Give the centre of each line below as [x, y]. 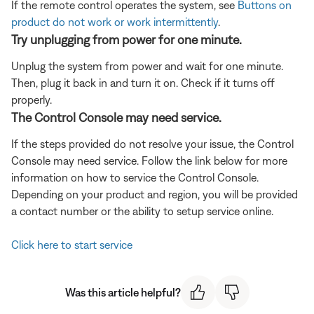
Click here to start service [72, 244]
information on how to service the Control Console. [135, 177]
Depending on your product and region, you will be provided [155, 194]
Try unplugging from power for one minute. [127, 39]
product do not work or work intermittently [115, 21]
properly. [32, 99]
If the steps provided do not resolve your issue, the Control [152, 143]
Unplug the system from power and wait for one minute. [147, 66]
